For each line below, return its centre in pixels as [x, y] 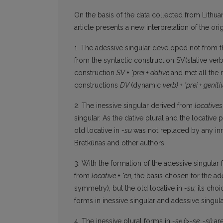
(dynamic [147, 85]
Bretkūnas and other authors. [120, 143]
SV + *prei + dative [144, 73]
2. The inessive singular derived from [134, 106]
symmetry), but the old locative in [129, 188]
